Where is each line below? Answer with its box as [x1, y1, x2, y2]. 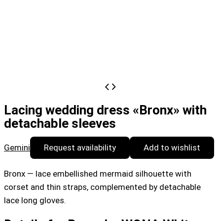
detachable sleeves [4, 116, 116, 131]
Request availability [44, 143, 116, 153]
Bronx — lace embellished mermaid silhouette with [4, 169, 191, 179]
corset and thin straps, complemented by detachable [4, 182, 201, 192]
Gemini [4, 143, 30, 153]
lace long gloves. [4, 195, 66, 206]
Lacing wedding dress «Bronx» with [4, 103, 207, 118]
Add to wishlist [144, 143, 200, 153]
